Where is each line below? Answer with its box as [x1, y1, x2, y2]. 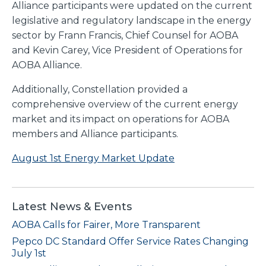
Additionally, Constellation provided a [12, 84, 188, 95]
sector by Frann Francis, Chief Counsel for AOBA [12, 30, 238, 41]
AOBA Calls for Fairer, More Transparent [12, 219, 203, 230]
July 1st [12, 248, 46, 259]
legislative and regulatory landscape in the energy [12, 15, 251, 26]
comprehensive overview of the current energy [12, 99, 238, 110]
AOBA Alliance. [12, 59, 82, 71]
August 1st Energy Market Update [12, 153, 175, 164]
